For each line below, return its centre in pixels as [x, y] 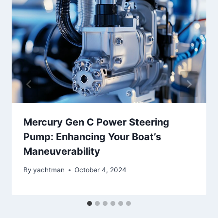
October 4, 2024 [101, 170]
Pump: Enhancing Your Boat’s [92, 136]
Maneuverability [62, 151]
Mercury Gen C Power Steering [96, 122]
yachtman [49, 170]
